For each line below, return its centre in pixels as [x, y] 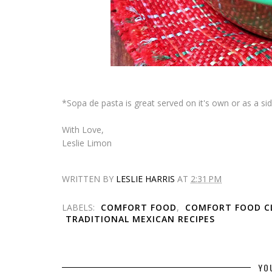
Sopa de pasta [95, 103]
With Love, [83, 129]
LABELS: [80, 207]
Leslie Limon [87, 143]
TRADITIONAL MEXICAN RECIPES [140, 219]
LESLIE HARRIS [145, 178]
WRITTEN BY [89, 178]
